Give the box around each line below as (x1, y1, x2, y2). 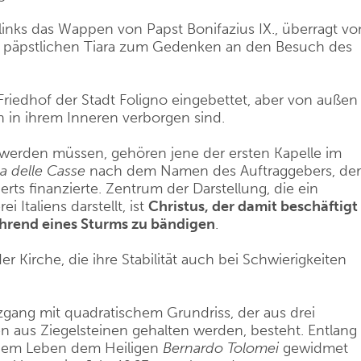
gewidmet (279, 339, 348, 357)
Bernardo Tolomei (163, 339, 279, 357)
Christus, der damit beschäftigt (148, 197, 358, 215)
